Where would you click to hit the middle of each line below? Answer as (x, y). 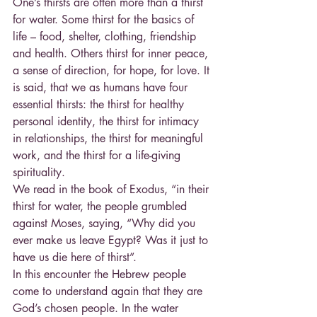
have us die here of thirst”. (75, 257)
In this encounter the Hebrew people (101, 274)
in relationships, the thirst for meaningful (110, 138)
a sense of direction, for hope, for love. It (113, 70)
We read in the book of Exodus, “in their (113, 189)
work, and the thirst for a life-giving (98, 155)
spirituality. (39, 172)
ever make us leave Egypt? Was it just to (112, 240)
